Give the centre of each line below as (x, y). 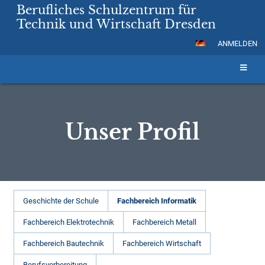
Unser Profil (132, 132)
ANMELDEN (237, 43)
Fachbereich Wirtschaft (162, 243)
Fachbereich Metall (165, 222)
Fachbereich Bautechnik (64, 243)
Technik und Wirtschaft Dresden (117, 24)
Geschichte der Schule (61, 201)
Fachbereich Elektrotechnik (69, 222)
